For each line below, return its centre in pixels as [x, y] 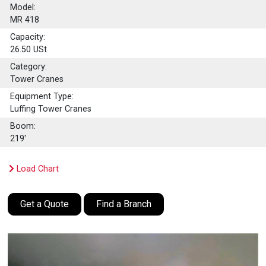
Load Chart [37, 169]
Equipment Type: [42, 97]
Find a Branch [124, 204]
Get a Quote [45, 204]
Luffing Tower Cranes [51, 109]
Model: [23, 8]
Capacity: [28, 37]
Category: [29, 67]
